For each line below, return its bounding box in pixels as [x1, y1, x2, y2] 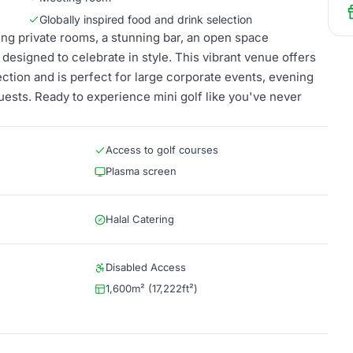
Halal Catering [106, 213, 174, 225]
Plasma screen [106, 165, 176, 177]
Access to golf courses [106, 143, 218, 156]
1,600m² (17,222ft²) [106, 282, 198, 295]
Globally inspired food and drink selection [39, 13, 252, 26]
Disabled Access [106, 261, 186, 273]
